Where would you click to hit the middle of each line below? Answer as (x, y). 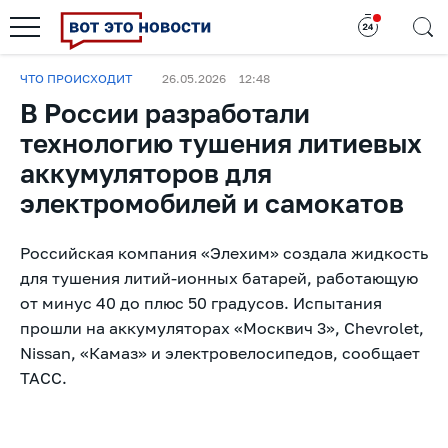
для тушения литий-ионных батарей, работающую (219, 278)
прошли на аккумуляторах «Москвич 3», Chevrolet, (222, 328)
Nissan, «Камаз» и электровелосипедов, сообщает (220, 353)
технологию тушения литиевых (221, 143)
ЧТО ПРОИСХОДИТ (76, 78)
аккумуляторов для (146, 173)
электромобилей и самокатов (212, 203)
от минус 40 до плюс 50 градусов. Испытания (201, 303)
